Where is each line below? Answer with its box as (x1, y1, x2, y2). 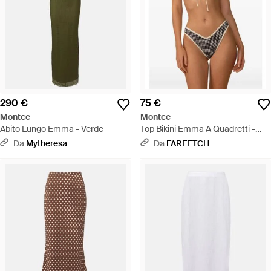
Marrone (140, 135, 173, 147)
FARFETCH (166, 138, 209, 149)
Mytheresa (26, 138, 67, 149)
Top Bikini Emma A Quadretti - (140, 123, 255, 135)
